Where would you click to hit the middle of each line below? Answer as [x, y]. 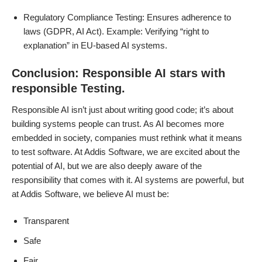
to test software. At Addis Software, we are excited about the [126, 152]
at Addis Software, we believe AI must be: [90, 194]
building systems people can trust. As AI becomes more [118, 124]
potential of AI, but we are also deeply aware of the [107, 166]
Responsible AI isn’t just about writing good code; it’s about [123, 110]
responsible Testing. [68, 88]
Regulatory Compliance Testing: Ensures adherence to [127, 17]
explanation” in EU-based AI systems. [96, 45]
